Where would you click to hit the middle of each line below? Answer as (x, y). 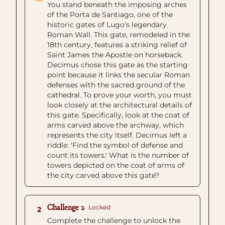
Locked (99, 207)
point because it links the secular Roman (119, 75)
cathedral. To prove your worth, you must (120, 95)
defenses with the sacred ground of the (116, 85)
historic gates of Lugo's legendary (107, 25)
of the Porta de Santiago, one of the (110, 15)
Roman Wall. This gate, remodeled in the (119, 35)
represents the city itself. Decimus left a (117, 135)
